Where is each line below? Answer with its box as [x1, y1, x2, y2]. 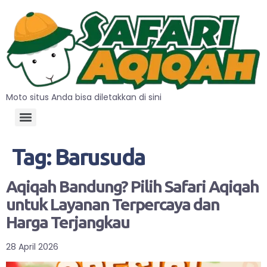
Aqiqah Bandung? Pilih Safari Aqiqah [6, 176, 259, 195]
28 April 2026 [6, 240, 58, 253]
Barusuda [55, 144, 145, 169]
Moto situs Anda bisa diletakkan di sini [6, 91, 162, 103]
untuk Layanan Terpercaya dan [6, 194, 219, 213]
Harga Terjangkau [6, 212, 129, 231]
